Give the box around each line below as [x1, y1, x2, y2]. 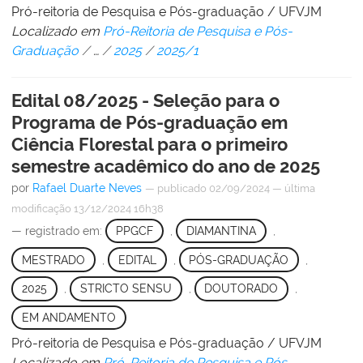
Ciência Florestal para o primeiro [11, 133, 288, 155]
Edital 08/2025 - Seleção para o [11, 89, 280, 111]
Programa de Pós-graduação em [11, 111, 288, 133]
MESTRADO [21, 253, 85, 267]
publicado [157, 181, 207, 194]
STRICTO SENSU [79, 282, 172, 296]
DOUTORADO [204, 282, 279, 296]
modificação [11, 202, 71, 215]
